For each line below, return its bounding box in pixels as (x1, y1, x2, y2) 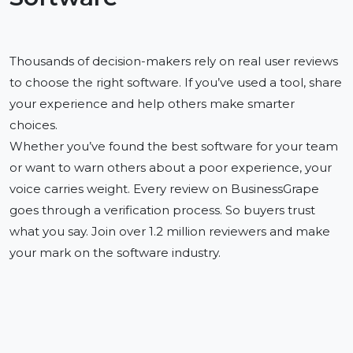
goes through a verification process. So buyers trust (9, 203, 315, 218)
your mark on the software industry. (9, 245, 221, 261)
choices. (9, 117, 58, 133)
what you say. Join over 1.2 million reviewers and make (9, 224, 330, 240)
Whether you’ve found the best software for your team (9, 139, 338, 154)
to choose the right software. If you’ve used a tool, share (9, 75, 342, 91)
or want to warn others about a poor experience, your (9, 160, 332, 176)
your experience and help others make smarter (9, 96, 295, 112)
